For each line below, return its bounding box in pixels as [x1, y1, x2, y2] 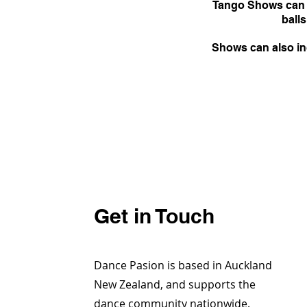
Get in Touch [94, 204, 215, 229]
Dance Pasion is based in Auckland [94, 258, 273, 273]
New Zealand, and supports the [94, 277, 256, 293]
